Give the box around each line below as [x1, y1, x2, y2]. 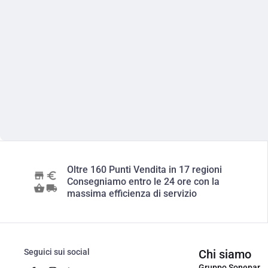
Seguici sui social [24, 247, 90, 257]
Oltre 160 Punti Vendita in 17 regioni [67, 164, 222, 175]
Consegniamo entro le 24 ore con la [67, 176, 220, 187]
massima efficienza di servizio [67, 188, 197, 199]
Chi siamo [199, 247, 251, 261]
